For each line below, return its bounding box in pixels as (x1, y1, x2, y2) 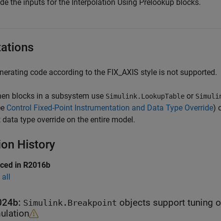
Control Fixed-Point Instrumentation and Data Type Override (6, 103, 213, 113)
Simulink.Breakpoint (23, 198, 117, 208)
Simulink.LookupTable (106, 92, 184, 101)
